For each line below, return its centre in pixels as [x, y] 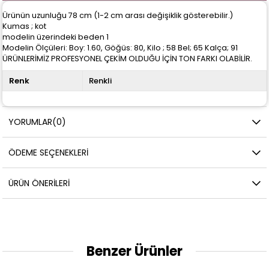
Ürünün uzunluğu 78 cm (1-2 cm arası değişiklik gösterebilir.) [118, 15]
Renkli [100, 80]
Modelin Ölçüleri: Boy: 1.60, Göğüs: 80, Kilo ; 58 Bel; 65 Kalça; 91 [120, 47]
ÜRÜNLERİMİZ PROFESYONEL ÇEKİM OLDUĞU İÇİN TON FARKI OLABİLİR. [128, 58]
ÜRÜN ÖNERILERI [39, 183]
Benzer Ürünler [134, 251]
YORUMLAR [31, 122]
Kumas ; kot [26, 26]
